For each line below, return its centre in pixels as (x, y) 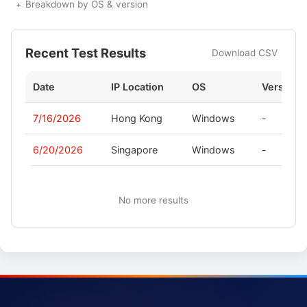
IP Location (138, 87)
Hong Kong (137, 119)
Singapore (135, 150)
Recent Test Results (86, 53)
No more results (153, 200)
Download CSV (244, 53)
